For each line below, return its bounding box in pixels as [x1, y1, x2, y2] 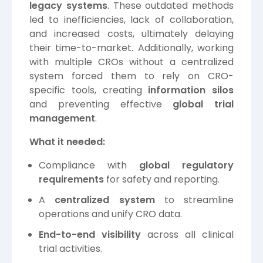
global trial [173, 97, 234, 112]
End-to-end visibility [39, 228, 141, 242]
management [29, 112, 95, 126]
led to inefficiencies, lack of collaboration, [29, 13, 234, 27]
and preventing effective [29, 97, 173, 112]
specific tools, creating [29, 83, 149, 97]
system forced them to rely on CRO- [29, 69, 234, 83]
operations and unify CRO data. [39, 207, 182, 221]
